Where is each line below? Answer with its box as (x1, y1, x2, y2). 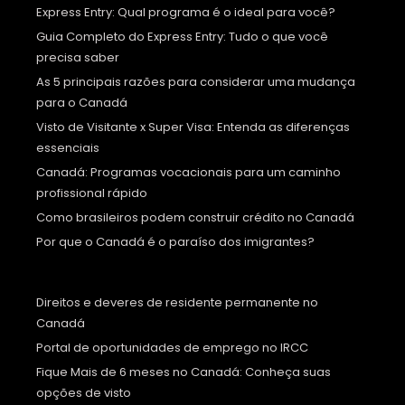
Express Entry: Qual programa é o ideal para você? (36, 4, 335, 22)
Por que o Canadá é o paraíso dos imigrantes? (36, 233, 315, 251)
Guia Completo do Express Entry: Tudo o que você (36, 28, 328, 46)
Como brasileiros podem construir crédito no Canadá (36, 209, 354, 227)
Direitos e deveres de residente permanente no (36, 294, 318, 312)
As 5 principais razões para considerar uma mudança (36, 73, 355, 91)
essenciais (36, 139, 99, 157)
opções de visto (36, 384, 131, 402)
